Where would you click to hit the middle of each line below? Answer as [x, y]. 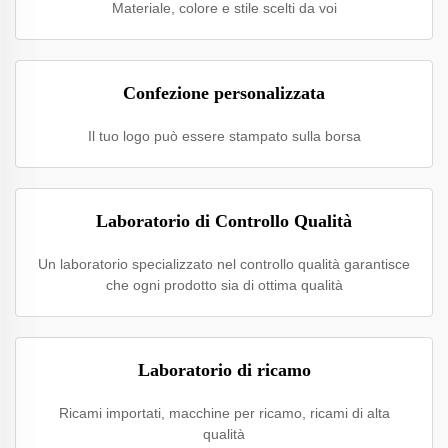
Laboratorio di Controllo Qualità [224, 221]
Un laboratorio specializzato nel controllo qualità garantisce [224, 264]
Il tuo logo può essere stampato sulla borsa [224, 136]
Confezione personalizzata [224, 93]
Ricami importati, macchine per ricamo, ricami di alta [224, 413]
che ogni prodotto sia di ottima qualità [224, 285]
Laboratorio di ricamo [224, 370]
